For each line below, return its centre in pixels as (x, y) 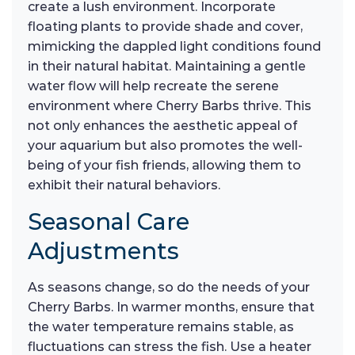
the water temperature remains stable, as (161, 327)
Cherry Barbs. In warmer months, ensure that (171, 307)
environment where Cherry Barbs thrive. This (170, 106)
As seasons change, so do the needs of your (169, 288)
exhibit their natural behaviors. (124, 185)
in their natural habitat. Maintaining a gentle (167, 67)
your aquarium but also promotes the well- (165, 146)
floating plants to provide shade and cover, (165, 27)
